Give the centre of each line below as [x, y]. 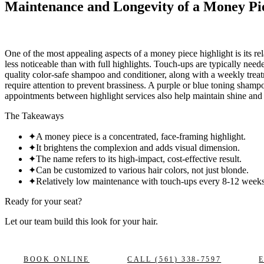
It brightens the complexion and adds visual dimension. [138, 148]
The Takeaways [34, 116]
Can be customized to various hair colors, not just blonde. [142, 170]
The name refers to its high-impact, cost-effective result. [139, 159]
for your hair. [134, 222]
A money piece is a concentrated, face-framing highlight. [141, 137]
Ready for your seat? [43, 202]
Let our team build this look [57, 222]
